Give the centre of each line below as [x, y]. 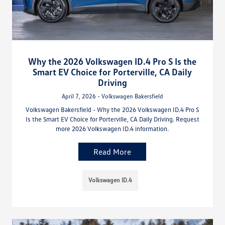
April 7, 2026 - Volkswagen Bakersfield [112, 96]
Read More [113, 151]
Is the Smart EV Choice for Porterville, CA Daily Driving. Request [112, 119]
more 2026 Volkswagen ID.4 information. [113, 128]
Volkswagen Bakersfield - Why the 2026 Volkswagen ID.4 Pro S [113, 109]
